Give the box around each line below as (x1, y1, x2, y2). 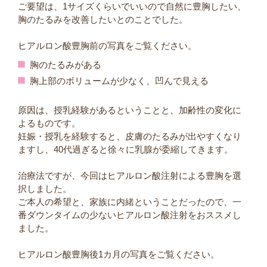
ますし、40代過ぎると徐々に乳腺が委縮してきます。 (18, 145, 234, 155)
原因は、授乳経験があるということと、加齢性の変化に (18, 105, 242, 116)
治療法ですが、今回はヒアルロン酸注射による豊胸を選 (18, 171, 242, 181)
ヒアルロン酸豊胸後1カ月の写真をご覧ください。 (18, 250, 220, 260)
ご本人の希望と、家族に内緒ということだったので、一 (18, 197, 242, 207)
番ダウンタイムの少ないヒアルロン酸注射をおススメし (18, 210, 242, 221)
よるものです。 (18, 119, 81, 129)
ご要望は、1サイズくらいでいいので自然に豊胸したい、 (18, 2, 247, 12)
